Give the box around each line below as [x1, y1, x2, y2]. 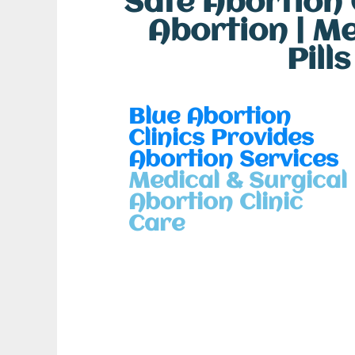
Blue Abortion [128, 106, 291, 130]
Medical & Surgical [128, 170, 347, 194]
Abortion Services [128, 149, 338, 173]
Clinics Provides [128, 128, 314, 151]
